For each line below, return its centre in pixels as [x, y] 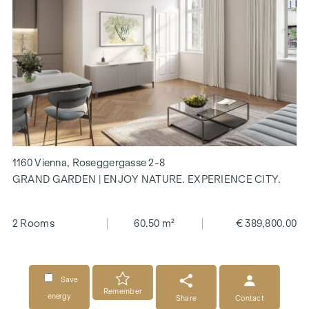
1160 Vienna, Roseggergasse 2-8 [89, 163]
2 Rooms [33, 224]
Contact [250, 298]
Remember [123, 291]
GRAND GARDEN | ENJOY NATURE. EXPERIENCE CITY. [147, 180]
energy [59, 296]
